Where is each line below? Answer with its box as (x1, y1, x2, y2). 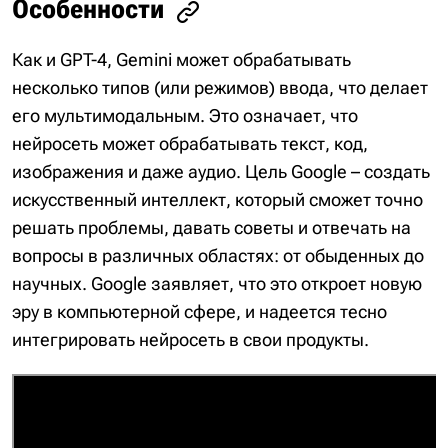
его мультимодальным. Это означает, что (12, 104, 358, 126)
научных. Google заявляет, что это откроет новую (12, 272, 422, 294)
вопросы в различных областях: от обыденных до (12, 244, 424, 266)
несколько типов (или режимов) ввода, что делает (12, 76, 428, 98)
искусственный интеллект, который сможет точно (12, 188, 423, 210)
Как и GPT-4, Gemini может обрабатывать (12, 48, 351, 70)
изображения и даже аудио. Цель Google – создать (12, 160, 430, 182)
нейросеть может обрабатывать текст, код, (12, 132, 368, 154)
